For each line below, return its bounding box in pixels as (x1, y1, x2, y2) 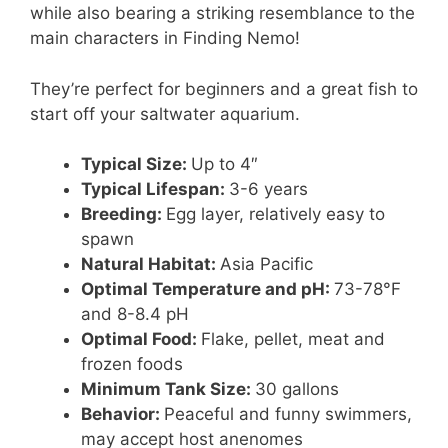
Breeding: (81, 204, 166, 225)
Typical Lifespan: (81, 179, 229, 200)
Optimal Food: (81, 329, 201, 350)
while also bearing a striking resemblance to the (30, 3, 415, 24)
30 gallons (255, 379, 339, 400)
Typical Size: (81, 154, 191, 175)
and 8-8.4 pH (81, 304, 189, 325)
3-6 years (229, 179, 308, 200)
